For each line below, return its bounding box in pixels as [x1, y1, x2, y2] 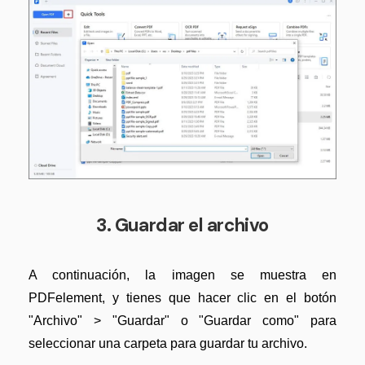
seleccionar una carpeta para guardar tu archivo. [29, 336, 307, 351]
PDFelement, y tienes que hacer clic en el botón [29, 291, 336, 306]
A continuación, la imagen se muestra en [29, 268, 336, 283]
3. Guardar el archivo [96, 213, 269, 238]
